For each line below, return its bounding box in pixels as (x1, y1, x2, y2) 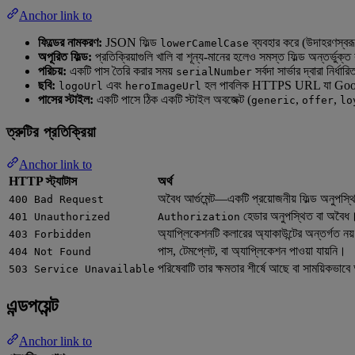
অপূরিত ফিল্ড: (38, 50, 92, 64)
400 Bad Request (9, 193, 104, 205)
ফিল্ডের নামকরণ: (38, 36, 102, 50)
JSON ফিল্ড (102, 36, 160, 50)
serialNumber (176, 66, 252, 78)
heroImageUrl (125, 80, 201, 93)
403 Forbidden (9, 227, 91, 240)
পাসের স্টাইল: (38, 93, 94, 107)
